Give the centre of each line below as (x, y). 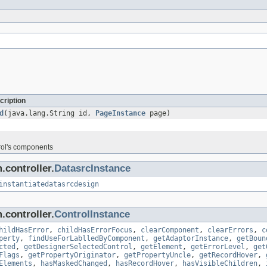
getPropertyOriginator (72, 255)
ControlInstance (92, 215)
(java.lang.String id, (49, 114)
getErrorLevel (218, 247)
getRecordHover (228, 255)
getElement (162, 247)
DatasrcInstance (92, 169)
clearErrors (230, 230)
